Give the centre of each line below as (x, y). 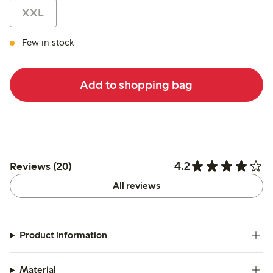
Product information (63, 235)
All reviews (136, 186)
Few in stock (48, 43)
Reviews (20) (41, 166)
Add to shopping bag (136, 84)
